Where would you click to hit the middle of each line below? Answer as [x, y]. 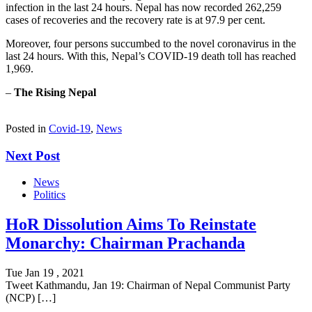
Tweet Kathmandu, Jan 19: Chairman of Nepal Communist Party [148, 286]
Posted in [27, 128]
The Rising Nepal [55, 92]
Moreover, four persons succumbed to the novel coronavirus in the [151, 43]
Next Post [33, 155]
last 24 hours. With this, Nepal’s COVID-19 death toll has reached [151, 56]
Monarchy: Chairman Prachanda [125, 243]
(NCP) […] [31, 298]
